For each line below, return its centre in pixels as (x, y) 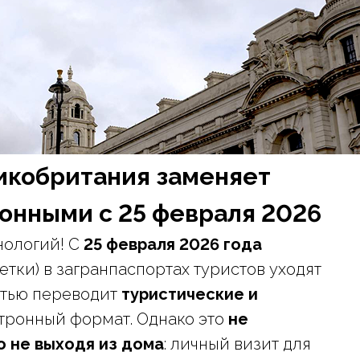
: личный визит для (237, 344)
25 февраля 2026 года (173, 244)
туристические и (190, 294)
